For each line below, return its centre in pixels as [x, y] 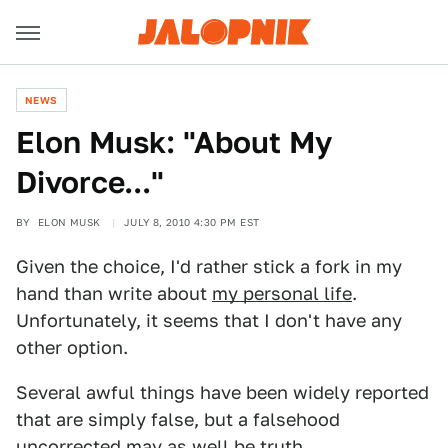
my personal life [282, 293]
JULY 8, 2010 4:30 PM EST [191, 222]
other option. [72, 347]
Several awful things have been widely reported [222, 392]
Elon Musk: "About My [174, 142]
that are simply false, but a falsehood [178, 419]
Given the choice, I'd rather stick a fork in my [209, 266]
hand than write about [114, 293]
